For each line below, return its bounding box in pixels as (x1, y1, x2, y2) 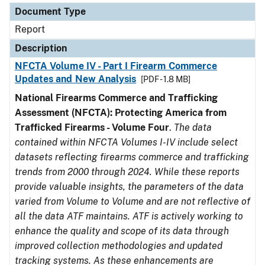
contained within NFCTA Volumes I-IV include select (15, 137, 238, 148)
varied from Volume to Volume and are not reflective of (15, 196, 250, 207)
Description (15, 43, 67, 54)
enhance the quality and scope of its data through (15, 225, 229, 237)
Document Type (15, 6, 86, 17)
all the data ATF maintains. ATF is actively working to (15, 211, 243, 222)
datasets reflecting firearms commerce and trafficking (15, 151, 249, 163)
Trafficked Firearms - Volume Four (15, 122, 169, 133)
